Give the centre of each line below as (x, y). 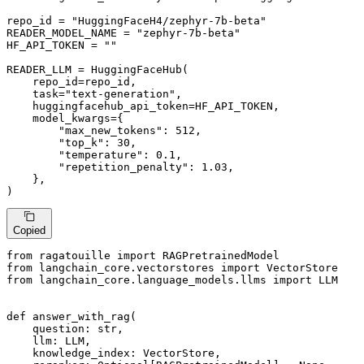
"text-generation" (120, 94)
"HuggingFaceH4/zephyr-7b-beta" (169, 21)
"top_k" (81, 143)
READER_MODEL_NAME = (71, 33)
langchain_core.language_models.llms (153, 279)
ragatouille (75, 255)
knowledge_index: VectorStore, (114, 353)
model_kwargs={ (65, 119)
